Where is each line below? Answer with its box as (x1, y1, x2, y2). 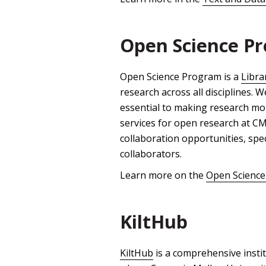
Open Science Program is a (120, 70, 241, 84)
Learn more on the (120, 169, 206, 182)
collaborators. (120, 147, 182, 161)
